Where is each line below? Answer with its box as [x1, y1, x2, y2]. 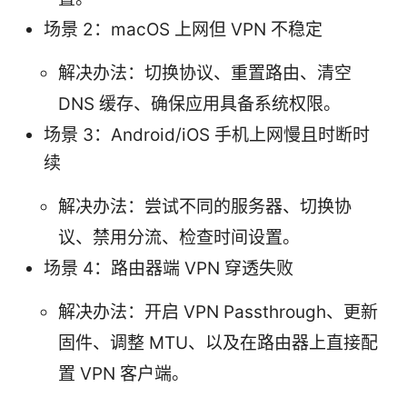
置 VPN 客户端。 [58, 363, 189, 385]
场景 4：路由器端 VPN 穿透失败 [44, 258, 293, 280]
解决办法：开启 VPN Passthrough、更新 [58, 302, 378, 323]
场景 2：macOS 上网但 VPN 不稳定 [44, 19, 323, 41]
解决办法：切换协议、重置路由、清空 [58, 63, 352, 84]
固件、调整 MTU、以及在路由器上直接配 [58, 333, 378, 354]
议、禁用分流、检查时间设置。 [58, 227, 300, 249]
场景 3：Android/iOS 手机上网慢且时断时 [44, 124, 370, 146]
